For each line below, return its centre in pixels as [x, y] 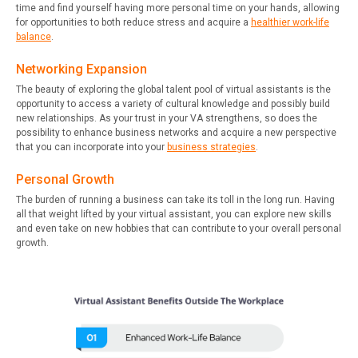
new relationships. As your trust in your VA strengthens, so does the [167, 119]
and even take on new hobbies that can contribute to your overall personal [179, 229]
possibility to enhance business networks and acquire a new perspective [176, 133]
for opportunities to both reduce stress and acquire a [133, 23]
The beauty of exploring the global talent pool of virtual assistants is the [173, 90]
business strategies [211, 147]
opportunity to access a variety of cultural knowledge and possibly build [173, 104]
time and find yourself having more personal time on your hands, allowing [178, 8]
